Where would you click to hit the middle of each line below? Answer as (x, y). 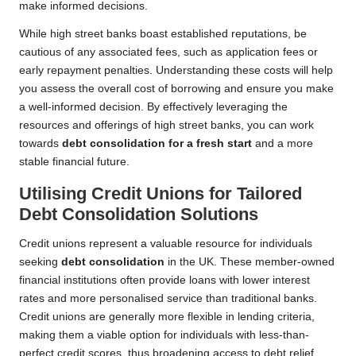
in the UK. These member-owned (250, 262)
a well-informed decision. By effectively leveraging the (153, 107)
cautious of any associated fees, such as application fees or (168, 52)
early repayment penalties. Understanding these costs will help (176, 71)
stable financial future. (74, 162)
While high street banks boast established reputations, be (163, 34)
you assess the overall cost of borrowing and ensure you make (176, 89)
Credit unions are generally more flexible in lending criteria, (167, 317)
